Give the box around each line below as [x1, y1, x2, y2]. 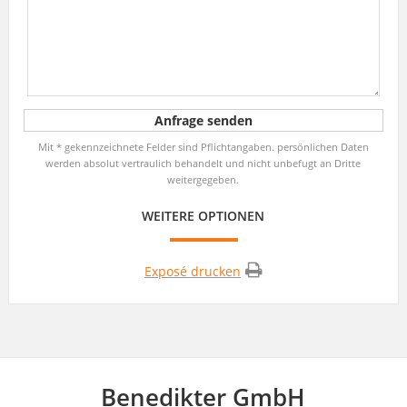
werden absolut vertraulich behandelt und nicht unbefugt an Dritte [45, 155, 362, 170]
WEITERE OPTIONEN [142, 206, 265, 224]
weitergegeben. [167, 172, 240, 186]
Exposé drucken [144, 262, 241, 280]
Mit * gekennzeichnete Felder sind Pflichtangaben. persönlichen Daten [37, 139, 369, 154]
